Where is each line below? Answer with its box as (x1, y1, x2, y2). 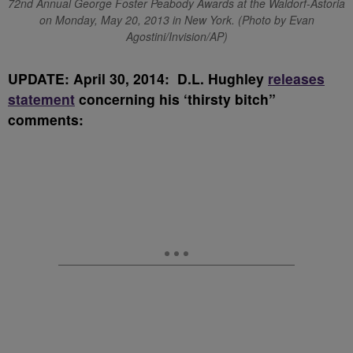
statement (8, 89, 75, 109)
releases (268, 69, 325, 88)
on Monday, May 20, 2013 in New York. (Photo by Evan (39, 12, 314, 28)
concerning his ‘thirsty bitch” (75, 89, 276, 109)
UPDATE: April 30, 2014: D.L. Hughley (8, 69, 268, 88)
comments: (8, 110, 84, 129)
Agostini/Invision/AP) (125, 28, 228, 44)
